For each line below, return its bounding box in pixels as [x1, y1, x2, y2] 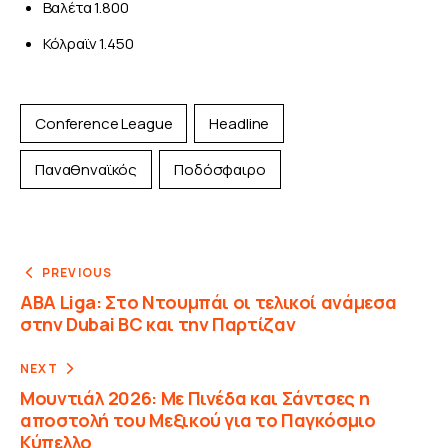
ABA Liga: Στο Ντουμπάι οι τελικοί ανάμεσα [20, 289, 397, 314]
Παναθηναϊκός [35, 158, 138, 180]
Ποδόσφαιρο [174, 158, 266, 180]
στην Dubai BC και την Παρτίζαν [20, 311, 296, 336]
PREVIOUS [41, 263, 113, 281]
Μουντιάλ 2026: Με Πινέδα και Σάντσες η [20, 385, 370, 410]
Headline [209, 112, 270, 134]
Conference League [35, 112, 173, 134]
